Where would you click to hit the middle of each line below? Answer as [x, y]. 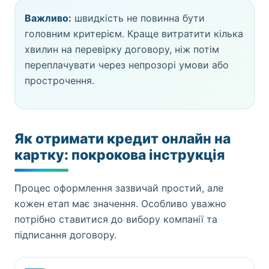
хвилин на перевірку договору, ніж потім [122, 49]
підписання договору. [65, 235]
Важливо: [48, 18]
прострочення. [59, 80]
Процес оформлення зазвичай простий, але [119, 188]
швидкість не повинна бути [138, 18]
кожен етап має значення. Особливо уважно [120, 204]
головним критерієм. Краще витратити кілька [134, 34]
